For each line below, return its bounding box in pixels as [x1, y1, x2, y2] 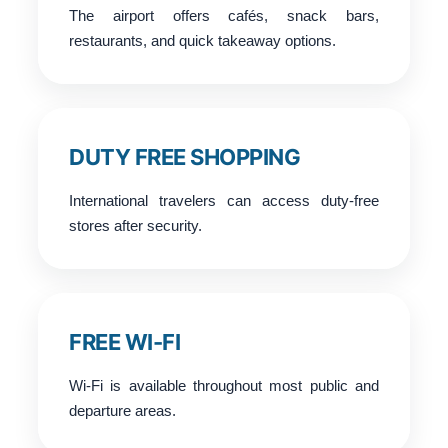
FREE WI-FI [69, 328, 180, 355]
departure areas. [69, 401, 176, 419]
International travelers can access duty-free [69, 191, 379, 209]
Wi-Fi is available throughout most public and [69, 376, 379, 394]
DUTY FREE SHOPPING [69, 143, 300, 170]
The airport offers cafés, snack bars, [69, 6, 379, 24]
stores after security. [69, 216, 202, 234]
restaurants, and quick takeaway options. [69, 31, 336, 49]
